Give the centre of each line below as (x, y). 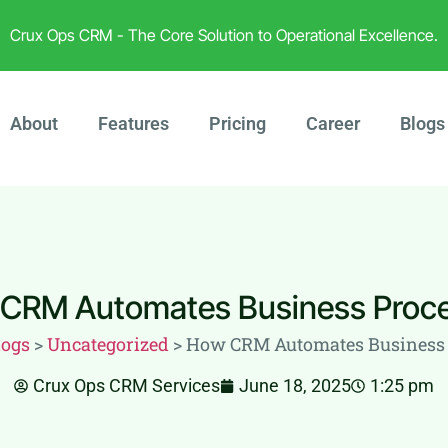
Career (332, 123)
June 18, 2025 (295, 386)
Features (133, 123)
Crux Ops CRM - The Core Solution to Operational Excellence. (224, 35)
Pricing (237, 123)
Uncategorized (108, 343)
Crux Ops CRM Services (126, 386)
